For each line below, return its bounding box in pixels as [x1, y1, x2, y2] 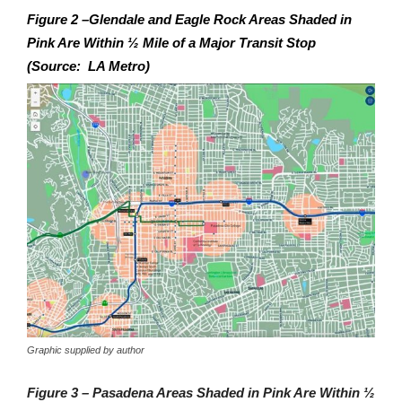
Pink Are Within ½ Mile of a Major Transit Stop [27, 34, 319, 50]
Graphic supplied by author [27, 344, 144, 355]
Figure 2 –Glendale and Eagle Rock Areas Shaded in [27, 11, 352, 27]
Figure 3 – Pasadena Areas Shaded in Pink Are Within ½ [27, 384, 375, 400]
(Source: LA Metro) [27, 57, 150, 74]
